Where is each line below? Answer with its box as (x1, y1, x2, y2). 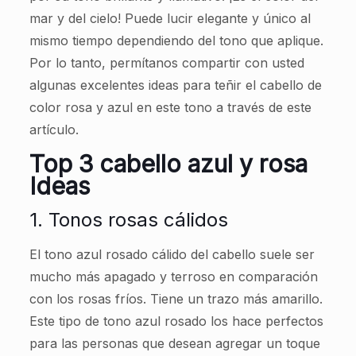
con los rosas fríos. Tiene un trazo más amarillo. (29, 291, 323, 307)
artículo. (29, 122, 79, 137)
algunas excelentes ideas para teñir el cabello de (29, 77, 322, 93)
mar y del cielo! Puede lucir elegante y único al (29, 10, 311, 26)
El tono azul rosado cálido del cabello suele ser (29, 246, 315, 262)
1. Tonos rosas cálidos (29, 208, 228, 231)
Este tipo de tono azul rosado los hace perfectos (29, 313, 323, 329)
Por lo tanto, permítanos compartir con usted (29, 55, 304, 71)
